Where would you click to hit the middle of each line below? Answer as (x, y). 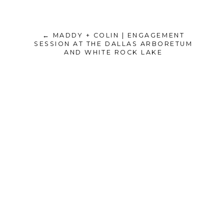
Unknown (86, 89)
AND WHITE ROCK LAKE (113, 52)
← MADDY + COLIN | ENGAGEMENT (113, 35)
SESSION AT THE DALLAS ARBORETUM (113, 43)
